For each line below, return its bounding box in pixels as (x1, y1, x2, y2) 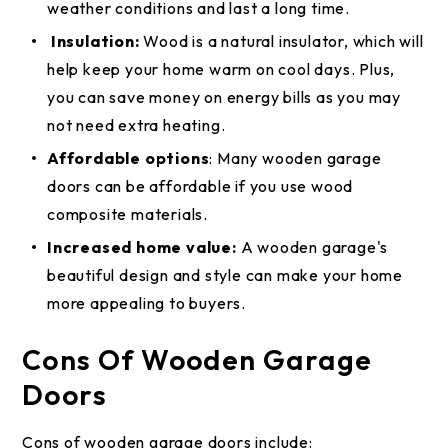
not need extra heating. (47, 115, 226, 135)
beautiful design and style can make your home (47, 265, 403, 285)
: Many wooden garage (209, 148, 382, 168)
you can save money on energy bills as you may (47, 87, 401, 107)
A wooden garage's (240, 237, 389, 257)
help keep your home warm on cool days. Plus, (47, 59, 396, 79)
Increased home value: (47, 237, 241, 257)
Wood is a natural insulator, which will (139, 31, 424, 51)
